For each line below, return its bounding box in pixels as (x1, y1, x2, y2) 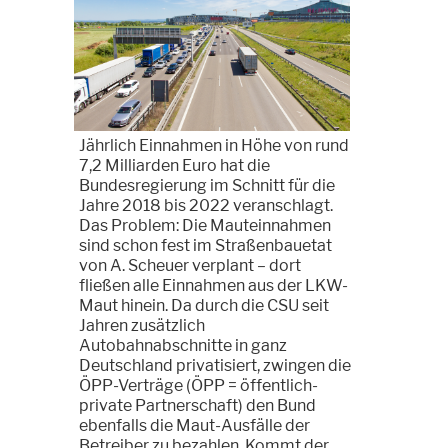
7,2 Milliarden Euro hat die (79, 155, 270, 175)
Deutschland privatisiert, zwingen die (79, 355, 351, 375)
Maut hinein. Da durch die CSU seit (79, 295, 329, 315)
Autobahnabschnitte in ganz (79, 335, 287, 355)
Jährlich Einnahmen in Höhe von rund (79, 135, 349, 155)
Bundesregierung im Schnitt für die (79, 175, 335, 195)
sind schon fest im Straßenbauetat (79, 235, 332, 255)
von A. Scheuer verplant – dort (79, 255, 301, 275)
